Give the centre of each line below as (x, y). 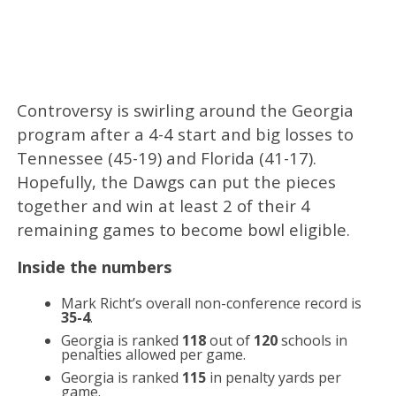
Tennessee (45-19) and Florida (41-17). (166, 157)
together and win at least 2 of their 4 (163, 205)
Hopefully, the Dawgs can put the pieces (176, 181)
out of (229, 340)
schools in (312, 340)
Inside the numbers (94, 266)
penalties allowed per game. (153, 354)
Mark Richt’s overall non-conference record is (211, 303)
